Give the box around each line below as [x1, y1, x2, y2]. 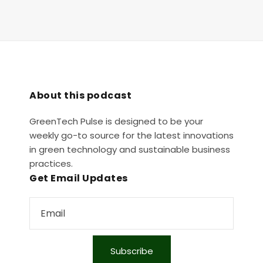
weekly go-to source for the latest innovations [29, 129, 234, 141]
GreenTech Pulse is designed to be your [29, 115, 203, 127]
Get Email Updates [29, 171, 128, 185]
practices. [29, 157, 73, 170]
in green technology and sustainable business [29, 143, 230, 156]
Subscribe [110, 245, 153, 257]
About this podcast [29, 89, 131, 102]
